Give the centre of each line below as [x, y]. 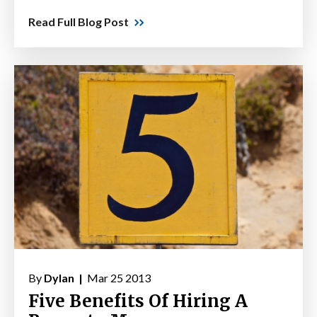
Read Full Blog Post [79, 22]
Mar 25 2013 [118, 278]
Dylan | [64, 278]
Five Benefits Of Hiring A [138, 301]
